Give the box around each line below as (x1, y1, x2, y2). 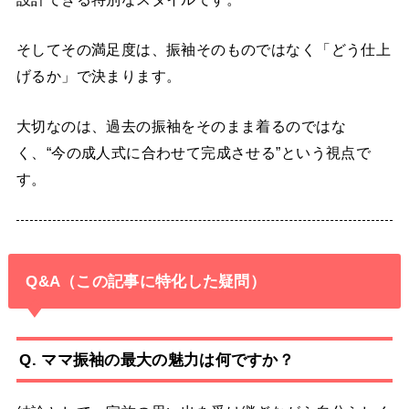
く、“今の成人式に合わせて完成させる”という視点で (16, 144, 372, 162)
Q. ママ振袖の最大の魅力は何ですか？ (19, 350, 295, 369)
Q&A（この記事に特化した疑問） (26, 271, 267, 290)
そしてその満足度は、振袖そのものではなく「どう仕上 (16, 41, 392, 58)
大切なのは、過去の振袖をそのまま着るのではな (16, 118, 346, 135)
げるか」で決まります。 (16, 68, 182, 84)
